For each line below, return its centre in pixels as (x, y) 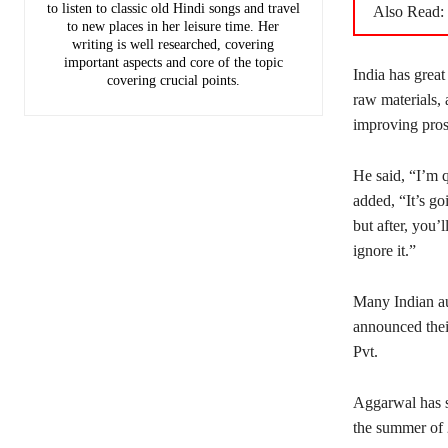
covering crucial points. (173, 80)
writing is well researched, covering (173, 44)
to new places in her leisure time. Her (173, 26)
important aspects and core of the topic (173, 62)
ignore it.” (384, 251)
